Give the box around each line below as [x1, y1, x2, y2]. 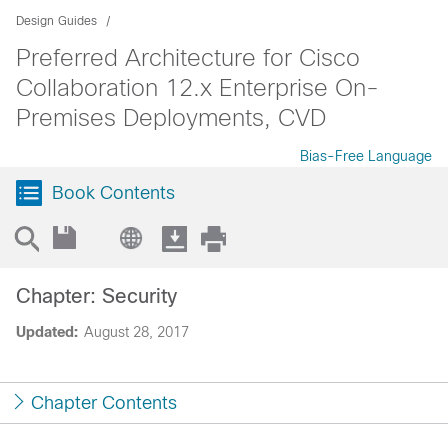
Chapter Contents [31, 393, 177, 413]
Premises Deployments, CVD [16, 104, 326, 131]
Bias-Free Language [300, 148, 432, 164]
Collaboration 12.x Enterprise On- [16, 74, 379, 101]
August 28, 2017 [84, 324, 189, 340]
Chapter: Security [16, 285, 177, 307]
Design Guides [16, 14, 97, 28]
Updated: [16, 324, 78, 340]
